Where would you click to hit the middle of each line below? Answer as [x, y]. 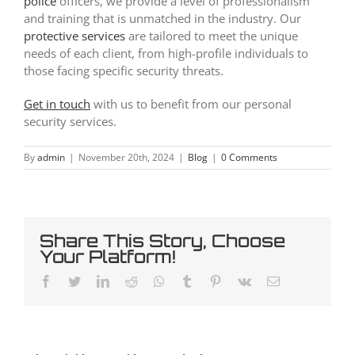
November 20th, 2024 [126, 157]
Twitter [98, 280]
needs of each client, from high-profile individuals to [166, 53]
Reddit [154, 280]
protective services [74, 35]
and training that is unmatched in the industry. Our [162, 18]
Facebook [76, 280]
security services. [70, 121]
